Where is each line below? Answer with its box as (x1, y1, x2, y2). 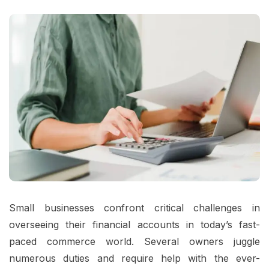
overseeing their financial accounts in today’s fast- (9, 219, 260, 231)
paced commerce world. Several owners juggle (9, 235, 260, 248)
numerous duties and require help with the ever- (9, 252, 260, 265)
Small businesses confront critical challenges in (9, 202, 260, 214)
